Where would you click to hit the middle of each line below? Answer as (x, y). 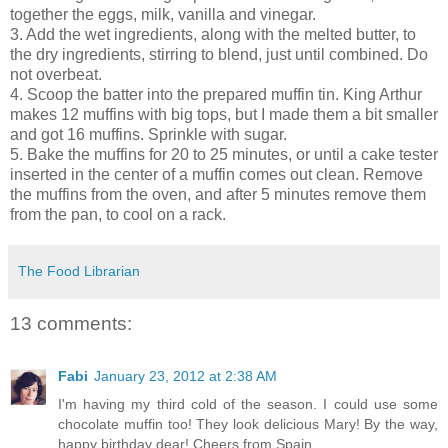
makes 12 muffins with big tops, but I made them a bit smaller (224, 115)
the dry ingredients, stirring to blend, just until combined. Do (219, 55)
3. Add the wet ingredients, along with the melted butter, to (213, 35)
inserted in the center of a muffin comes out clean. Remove (216, 175)
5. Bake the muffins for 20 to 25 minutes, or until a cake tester (224, 155)
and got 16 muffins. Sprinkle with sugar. (150, 135)
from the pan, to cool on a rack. (118, 215)
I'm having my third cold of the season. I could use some (248, 403)
